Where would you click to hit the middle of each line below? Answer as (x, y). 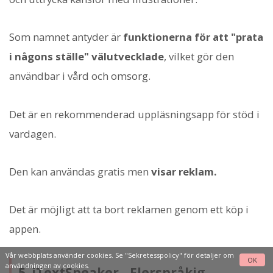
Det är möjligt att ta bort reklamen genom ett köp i (129, 210)
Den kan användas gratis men (80, 171)
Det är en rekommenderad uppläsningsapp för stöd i (134, 114)
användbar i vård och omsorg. (80, 76)
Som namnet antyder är (66, 37)
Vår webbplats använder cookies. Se (65, 255)
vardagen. (33, 133)
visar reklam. (184, 171)
